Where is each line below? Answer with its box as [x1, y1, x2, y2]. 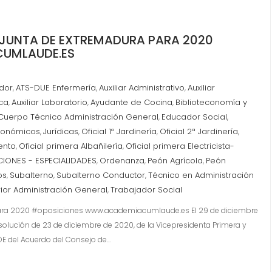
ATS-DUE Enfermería [16, 82, 96, 93]
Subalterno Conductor [56, 169, 145, 181]
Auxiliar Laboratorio [12, 97, 87, 108]
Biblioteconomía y [175, 97, 247, 108]
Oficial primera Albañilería [19, 140, 123, 152]
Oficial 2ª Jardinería [160, 126, 238, 137]
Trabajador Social [110, 184, 182, 195]
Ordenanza [100, 155, 144, 166]
